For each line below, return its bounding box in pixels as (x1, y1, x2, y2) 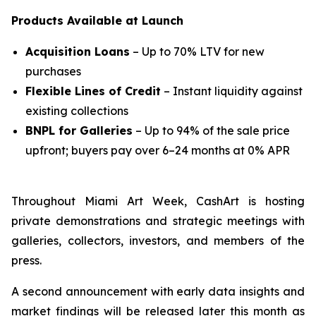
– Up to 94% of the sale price (133, 123, 290, 138)
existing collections (25, 104, 128, 118)
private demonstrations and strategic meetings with (11, 214, 305, 228)
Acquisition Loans (25, 44, 130, 59)
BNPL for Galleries (25, 123, 133, 138)
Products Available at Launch (11, 13, 183, 28)
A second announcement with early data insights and (11, 284, 305, 298)
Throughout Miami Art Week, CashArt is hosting (11, 194, 305, 208)
